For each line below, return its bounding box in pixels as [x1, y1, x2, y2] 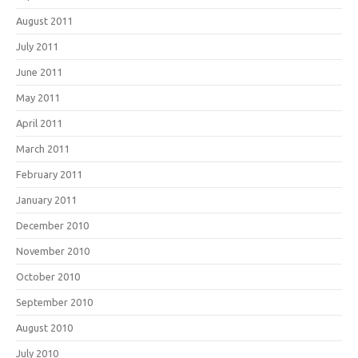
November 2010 [16, 245, 89, 257]
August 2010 [16, 322, 73, 333]
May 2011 [16, 92, 60, 103]
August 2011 [16, 15, 73, 26]
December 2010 [16, 220, 89, 231]
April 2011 [16, 117, 62, 129]
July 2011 [16, 41, 58, 52]
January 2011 [16, 194, 77, 205]
